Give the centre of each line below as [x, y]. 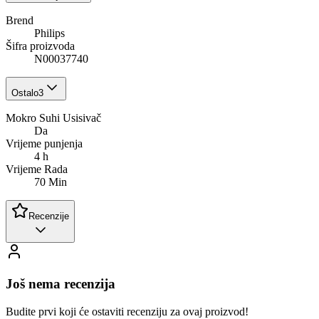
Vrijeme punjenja [44, 144]
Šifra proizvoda [40, 46]
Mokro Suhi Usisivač [53, 118]
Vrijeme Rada [37, 169]
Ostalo [25, 93]
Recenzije [49, 216]
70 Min [51, 182]
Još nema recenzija [61, 284]
